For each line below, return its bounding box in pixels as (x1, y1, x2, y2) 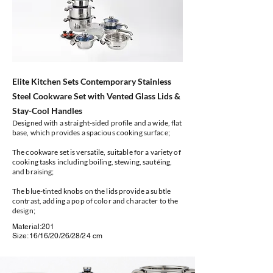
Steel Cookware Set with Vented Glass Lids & (12, 91, 180, 101)
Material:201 (12, 222, 55, 231)
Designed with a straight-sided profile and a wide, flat (12, 118, 182, 127)
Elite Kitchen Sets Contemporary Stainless (12, 76, 171, 87)
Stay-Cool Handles (12, 105, 82, 116)
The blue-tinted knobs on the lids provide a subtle (12, 186, 171, 196)
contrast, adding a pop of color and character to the (12, 196, 179, 205)
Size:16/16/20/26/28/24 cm (12, 232, 102, 240)
